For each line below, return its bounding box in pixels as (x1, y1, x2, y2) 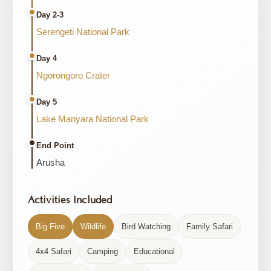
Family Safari (186, 222, 233, 231)
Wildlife (80, 222, 106, 231)
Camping (87, 247, 118, 256)
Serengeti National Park (36, 27, 129, 37)
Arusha (36, 157, 65, 168)
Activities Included (28, 195, 112, 206)
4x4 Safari (36, 247, 71, 256)
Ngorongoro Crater (36, 70, 110, 80)
